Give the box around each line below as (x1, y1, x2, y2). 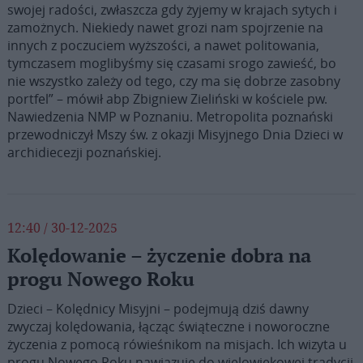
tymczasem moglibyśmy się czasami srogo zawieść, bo (6, 54, 336, 72)
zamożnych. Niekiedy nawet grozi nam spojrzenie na (6, 19, 323, 36)
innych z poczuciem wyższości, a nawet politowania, (6, 36, 319, 54)
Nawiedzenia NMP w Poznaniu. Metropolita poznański (6, 108, 333, 126)
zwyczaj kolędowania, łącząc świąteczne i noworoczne (6, 318, 330, 335)
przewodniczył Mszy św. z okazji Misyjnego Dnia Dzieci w (6, 126, 343, 143)
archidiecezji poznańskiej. (6, 143, 161, 161)
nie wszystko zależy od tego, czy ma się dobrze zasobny (6, 72, 340, 90)
